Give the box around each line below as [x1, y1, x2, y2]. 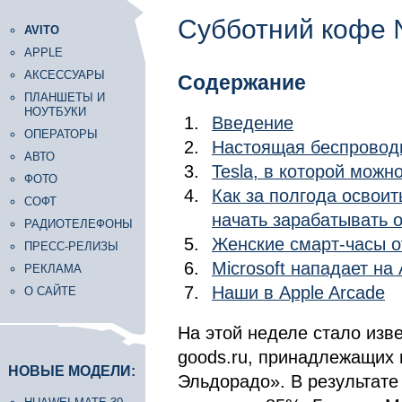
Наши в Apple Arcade [212, 283, 385, 302]
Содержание [178, 71, 306, 94]
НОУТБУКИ [24, 105, 86, 118]
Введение [212, 113, 293, 133]
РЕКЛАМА [24, 262, 82, 275]
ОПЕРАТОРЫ [24, 127, 98, 141]
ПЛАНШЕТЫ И [24, 91, 105, 104]
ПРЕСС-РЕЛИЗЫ [24, 240, 118, 253]
